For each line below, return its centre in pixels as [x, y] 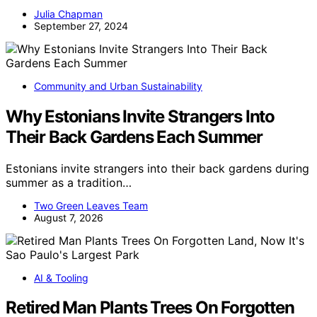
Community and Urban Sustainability [118, 86]
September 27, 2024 [81, 25]
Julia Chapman [68, 13]
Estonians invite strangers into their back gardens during [157, 168]
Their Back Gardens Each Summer [134, 137]
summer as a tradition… [69, 182]
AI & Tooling [61, 277]
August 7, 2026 [69, 217]
